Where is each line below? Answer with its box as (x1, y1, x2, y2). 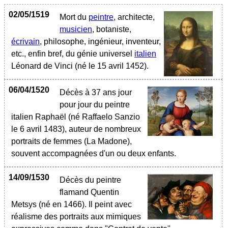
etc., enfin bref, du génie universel (11, 49, 134, 58)
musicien (60, 25, 92, 34)
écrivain (11, 37, 40, 46)
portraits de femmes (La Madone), (11, 137, 132, 146)
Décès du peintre (60, 176, 121, 184)
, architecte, (113, 13, 155, 21)
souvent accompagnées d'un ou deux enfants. (11, 149, 176, 158)
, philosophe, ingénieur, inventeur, (40, 37, 161, 46)
